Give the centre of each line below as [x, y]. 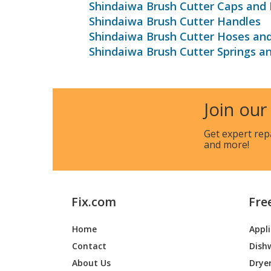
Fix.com [94, 202]
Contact [90, 246]
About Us [92, 263]
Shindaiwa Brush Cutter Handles [175, 21]
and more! [227, 145]
